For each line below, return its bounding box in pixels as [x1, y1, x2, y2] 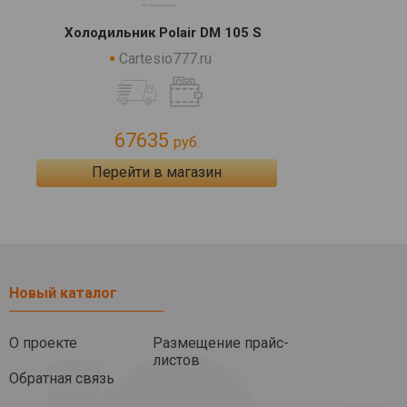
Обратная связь [9, 369, 114, 387]
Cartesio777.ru [119, 50, 212, 67]
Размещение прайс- [153, 333, 289, 352]
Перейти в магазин [92, 164, 222, 181]
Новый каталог [9, 283, 117, 302]
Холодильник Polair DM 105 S [65, 25, 262, 41]
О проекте [9, 333, 77, 352]
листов [153, 351, 200, 369]
